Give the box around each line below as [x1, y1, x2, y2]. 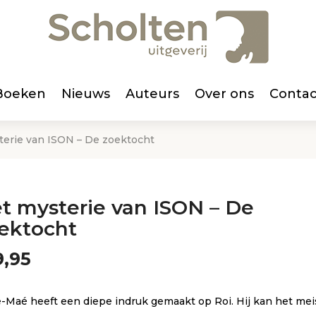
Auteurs [125, 86, 179, 102]
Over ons [194, 86, 254, 102]
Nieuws [61, 86, 110, 102]
